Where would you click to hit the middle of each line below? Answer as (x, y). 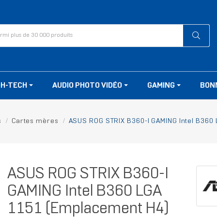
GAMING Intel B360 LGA (84, 192)
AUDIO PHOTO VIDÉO (88, 86)
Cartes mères (35, 122)
